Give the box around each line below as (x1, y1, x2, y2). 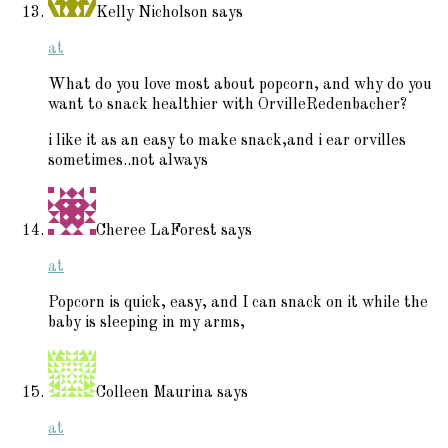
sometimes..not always (48, 152, 208, 169)
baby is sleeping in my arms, (48, 314, 245, 331)
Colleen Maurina (96, 384, 213, 401)
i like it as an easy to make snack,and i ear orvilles (48, 132, 406, 149)
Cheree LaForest (96, 222, 217, 239)
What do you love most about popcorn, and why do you (48, 76, 432, 93)
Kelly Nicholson (96, 4, 208, 21)
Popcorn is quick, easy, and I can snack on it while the (48, 294, 428, 311)
